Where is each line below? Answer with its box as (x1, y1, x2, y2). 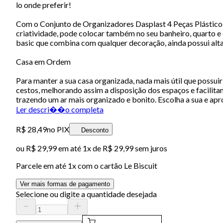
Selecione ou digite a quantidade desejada (16, 189, 157, 199)
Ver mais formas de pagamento (20, 180, 110, 188)
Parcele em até (16, 160, 68, 170)
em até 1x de (57, 143, 101, 153)
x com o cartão (72, 160, 124, 170)
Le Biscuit (124, 160, 157, 170)
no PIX (47, 124, 69, 134)
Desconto (81, 126, 109, 134)
